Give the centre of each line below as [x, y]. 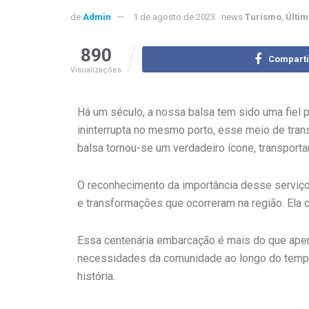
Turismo [263, 17]
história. [96, 277]
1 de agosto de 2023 [174, 17]
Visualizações [96, 70]
